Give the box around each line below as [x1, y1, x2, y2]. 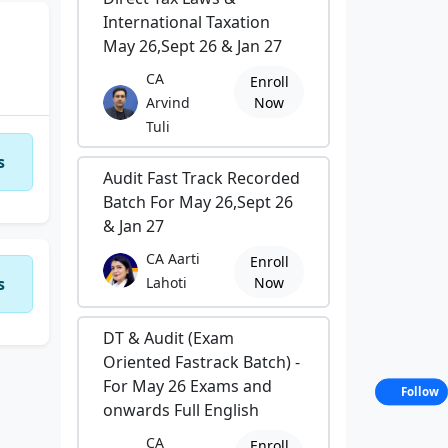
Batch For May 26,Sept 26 [103, 191, 293, 213]
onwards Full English [103, 399, 259, 421]
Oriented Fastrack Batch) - [103, 351, 300, 373]
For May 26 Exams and [103, 375, 272, 397]
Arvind [146, 93, 190, 112]
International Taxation [103, 11, 270, 33]
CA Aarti [146, 249, 200, 268]
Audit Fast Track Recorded [103, 167, 300, 189]
